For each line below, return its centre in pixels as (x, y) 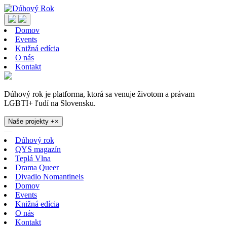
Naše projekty (29, 121)
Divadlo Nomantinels (49, 177)
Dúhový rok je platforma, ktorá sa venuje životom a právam (99, 94)
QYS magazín (38, 149)
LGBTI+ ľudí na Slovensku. (50, 103)
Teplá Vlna (33, 158)
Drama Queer (37, 167)
